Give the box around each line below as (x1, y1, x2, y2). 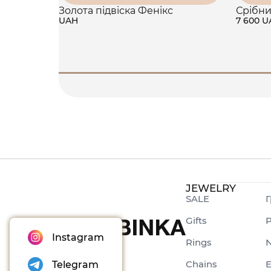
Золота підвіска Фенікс (59, 4, 173, 16)
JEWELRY (186, 182, 236, 195)
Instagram (52, 232, 104, 243)
